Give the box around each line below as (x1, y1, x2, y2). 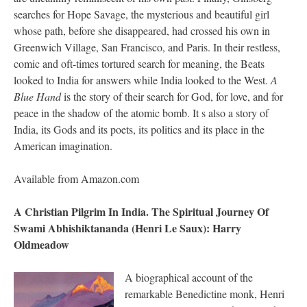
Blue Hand (14, 89, 61, 104)
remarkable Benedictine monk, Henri (125, 286, 284, 302)
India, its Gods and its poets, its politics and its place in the (14, 122, 265, 137)
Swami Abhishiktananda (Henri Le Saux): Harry (14, 220, 241, 236)
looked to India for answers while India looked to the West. (14, 73, 271, 88)
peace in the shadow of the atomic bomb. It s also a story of (14, 106, 269, 121)
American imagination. (14, 138, 112, 153)
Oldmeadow (14, 236, 69, 253)
